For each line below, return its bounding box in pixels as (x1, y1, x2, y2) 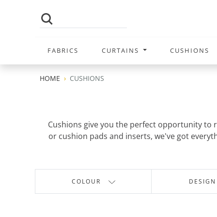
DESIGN (188, 178, 216, 185)
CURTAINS (101, 46, 141, 55)
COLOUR (71, 178, 101, 185)
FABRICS (47, 46, 78, 55)
